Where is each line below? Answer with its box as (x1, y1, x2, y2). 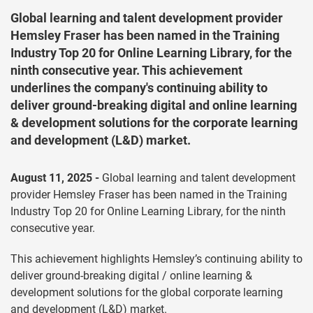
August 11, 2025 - (10, 171, 99, 184)
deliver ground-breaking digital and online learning (10, 98, 297, 112)
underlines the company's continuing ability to (10, 80, 268, 95)
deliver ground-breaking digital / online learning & (10, 269, 252, 282)
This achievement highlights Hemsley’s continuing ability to (10, 252, 303, 265)
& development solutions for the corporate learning (10, 115, 298, 130)
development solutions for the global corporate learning (10, 286, 283, 299)
